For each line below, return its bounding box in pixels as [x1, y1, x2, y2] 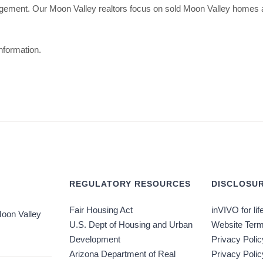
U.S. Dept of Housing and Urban [69, 219, 193, 230]
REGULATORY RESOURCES [69, 178, 191, 188]
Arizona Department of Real [69, 248, 176, 259]
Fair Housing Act [69, 204, 133, 215]
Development [69, 234, 120, 244]
